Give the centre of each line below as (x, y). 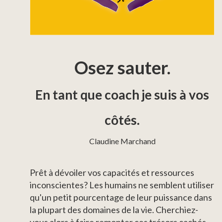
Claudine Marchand (122, 141)
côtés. (122, 120)
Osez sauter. (122, 67)
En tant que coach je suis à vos (122, 94)
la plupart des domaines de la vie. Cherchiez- (114, 209)
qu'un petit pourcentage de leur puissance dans (121, 197)
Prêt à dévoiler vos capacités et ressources (112, 172)
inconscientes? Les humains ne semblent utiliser (122, 185)
